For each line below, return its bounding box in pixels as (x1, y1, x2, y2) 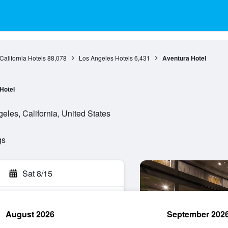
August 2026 (6, 208, 54, 220)
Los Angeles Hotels (78, 53, 133, 62)
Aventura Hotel (162, 53, 206, 63)
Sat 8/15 (22, 167, 52, 179)
